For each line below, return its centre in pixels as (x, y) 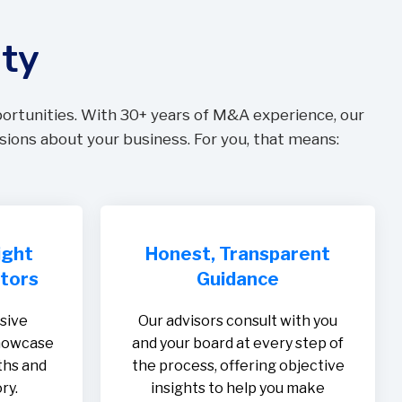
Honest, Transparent (238, 254)
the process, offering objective (238, 366)
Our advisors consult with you (238, 321)
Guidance (238, 280)
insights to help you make (238, 389)
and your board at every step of (238, 344)
